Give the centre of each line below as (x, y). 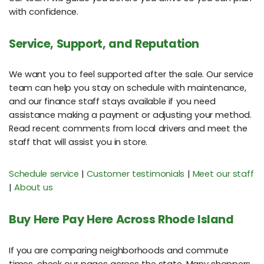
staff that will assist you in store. (78, 142)
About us (34, 188)
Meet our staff (223, 174)
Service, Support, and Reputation (104, 44)
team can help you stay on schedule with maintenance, (128, 88)
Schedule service (44, 174)
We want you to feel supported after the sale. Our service (131, 75)
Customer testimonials (136, 174)
